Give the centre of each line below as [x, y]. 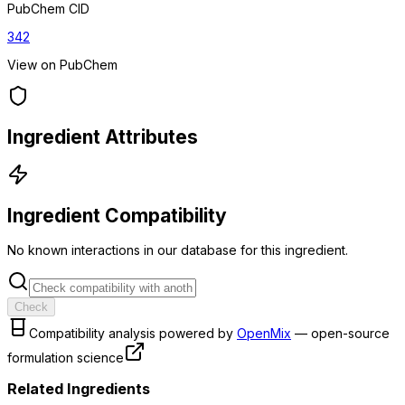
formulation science [66, 358]
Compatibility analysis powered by [131, 334]
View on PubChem [62, 65]
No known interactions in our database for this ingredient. [178, 250]
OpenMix [264, 334]
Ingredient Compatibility [117, 215]
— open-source [342, 334]
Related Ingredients [79, 389]
